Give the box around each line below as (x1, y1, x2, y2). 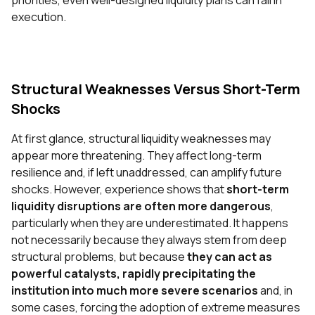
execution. (11, 9, 68, 25)
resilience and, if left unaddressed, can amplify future (11, 165, 282, 181)
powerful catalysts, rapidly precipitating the (11, 266, 256, 282)
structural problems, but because (11, 249, 187, 265)
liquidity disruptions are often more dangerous (11, 198, 271, 214)
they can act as (187, 249, 272, 265)
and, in (258, 283, 292, 299)
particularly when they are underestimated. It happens (11, 215, 288, 231)
